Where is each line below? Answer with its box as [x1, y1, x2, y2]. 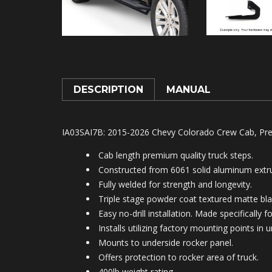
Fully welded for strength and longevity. [98, 178, 252, 190]
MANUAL [166, 83, 211, 95]
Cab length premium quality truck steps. [98, 149, 253, 161]
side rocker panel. [165, 236, 233, 248]
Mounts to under [98, 236, 165, 248]
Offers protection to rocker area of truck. [98, 251, 259, 263]
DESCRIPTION [73, 83, 143, 95]
